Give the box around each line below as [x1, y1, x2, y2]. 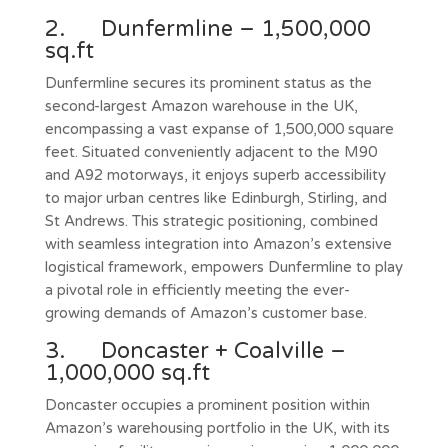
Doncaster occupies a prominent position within [44, 395, 370, 414]
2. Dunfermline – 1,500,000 [44, 15, 371, 42]
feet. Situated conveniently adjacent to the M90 [44, 142, 377, 161]
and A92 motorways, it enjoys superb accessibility [44, 165, 386, 184]
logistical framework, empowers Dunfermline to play [44, 257, 403, 276]
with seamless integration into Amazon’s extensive [44, 234, 392, 253]
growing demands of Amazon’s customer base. [44, 303, 367, 322]
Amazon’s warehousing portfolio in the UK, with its [44, 418, 390, 437]
